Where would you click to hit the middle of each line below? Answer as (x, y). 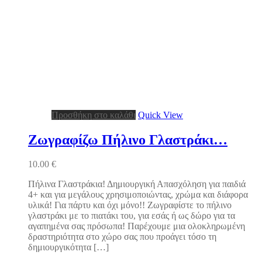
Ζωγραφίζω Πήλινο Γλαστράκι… (128, 139)
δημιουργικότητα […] (68, 247)
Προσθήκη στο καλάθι (94, 115)
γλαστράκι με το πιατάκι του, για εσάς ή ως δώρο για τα (132, 216)
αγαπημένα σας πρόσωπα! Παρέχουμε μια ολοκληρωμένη (137, 226)
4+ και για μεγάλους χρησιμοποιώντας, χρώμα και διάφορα (138, 195)
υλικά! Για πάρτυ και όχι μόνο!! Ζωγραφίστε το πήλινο (130, 205)
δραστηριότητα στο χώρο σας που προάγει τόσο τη (122, 237)
